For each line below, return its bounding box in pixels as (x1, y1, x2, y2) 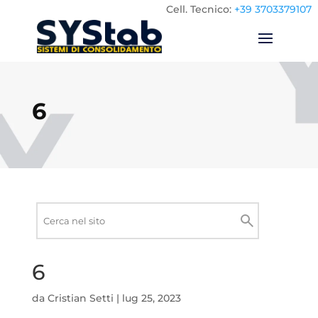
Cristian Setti (47, 292, 114, 305)
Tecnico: (187, 3, 235, 16)
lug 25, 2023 (121, 292, 181, 305)
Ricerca (158, 203, 196, 216)
